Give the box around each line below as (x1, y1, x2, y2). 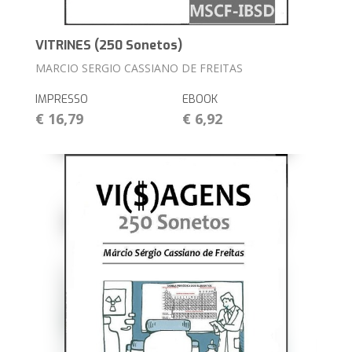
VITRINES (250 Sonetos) (35, 36, 183, 53)
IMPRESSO (35, 91, 89, 107)
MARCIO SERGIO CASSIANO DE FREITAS (35, 60, 244, 75)
